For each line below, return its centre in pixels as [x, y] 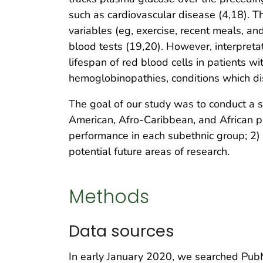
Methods [109, 196]
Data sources [122, 231]
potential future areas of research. [149, 152]
